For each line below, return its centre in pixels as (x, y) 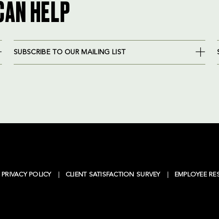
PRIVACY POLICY (26, 175)
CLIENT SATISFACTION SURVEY (113, 175)
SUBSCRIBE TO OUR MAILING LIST (70, 52)
